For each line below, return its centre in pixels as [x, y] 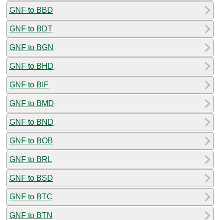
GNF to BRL [31, 159]
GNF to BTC [31, 196]
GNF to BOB [31, 140]
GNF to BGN [31, 47]
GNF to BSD [31, 178]
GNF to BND [31, 122]
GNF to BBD [31, 10]
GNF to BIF [29, 84]
